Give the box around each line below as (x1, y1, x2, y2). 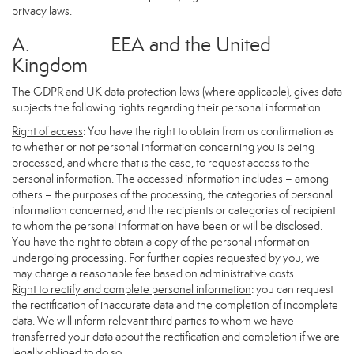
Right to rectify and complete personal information (12, 282, 251, 296)
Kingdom (12, 53, 88, 77)
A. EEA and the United (12, 32, 271, 57)
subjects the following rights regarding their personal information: (12, 100, 323, 115)
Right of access (12, 124, 83, 138)
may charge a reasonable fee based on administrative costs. (12, 266, 296, 281)
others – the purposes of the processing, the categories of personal (12, 187, 333, 201)
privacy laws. (12, 4, 72, 18)
